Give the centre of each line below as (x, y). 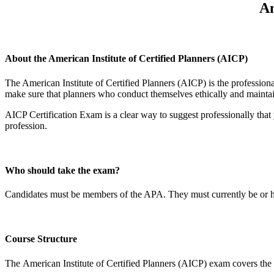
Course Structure (41, 239)
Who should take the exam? (62, 170)
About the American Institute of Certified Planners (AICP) (126, 59)
